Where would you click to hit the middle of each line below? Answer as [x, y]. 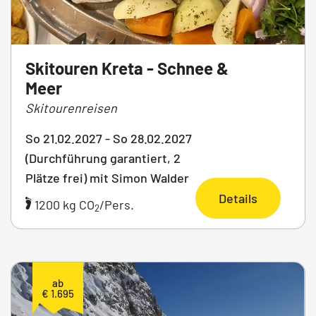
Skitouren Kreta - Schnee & [127, 68]
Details [238, 199]
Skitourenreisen [71, 108]
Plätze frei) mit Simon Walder [107, 178]
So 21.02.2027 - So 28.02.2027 [109, 139]
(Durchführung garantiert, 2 [103, 158]
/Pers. [117, 205]
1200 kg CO [63, 205]
